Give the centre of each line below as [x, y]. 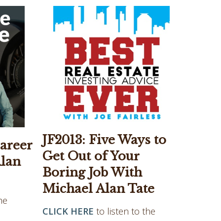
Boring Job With [92, 172]
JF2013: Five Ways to [104, 140]
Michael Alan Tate [98, 188]
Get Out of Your [91, 156]
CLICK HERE [68, 211]
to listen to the [125, 211]
